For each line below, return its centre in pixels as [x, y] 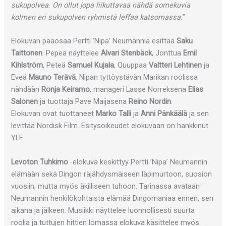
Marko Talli [115, 114]
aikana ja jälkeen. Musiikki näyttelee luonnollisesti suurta [103, 210]
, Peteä [54, 65]
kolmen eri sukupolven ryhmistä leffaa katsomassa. [97, 17]
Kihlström [27, 65]
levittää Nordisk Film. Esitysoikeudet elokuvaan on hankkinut [110, 126]
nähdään [25, 90]
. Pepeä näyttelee [72, 53]
